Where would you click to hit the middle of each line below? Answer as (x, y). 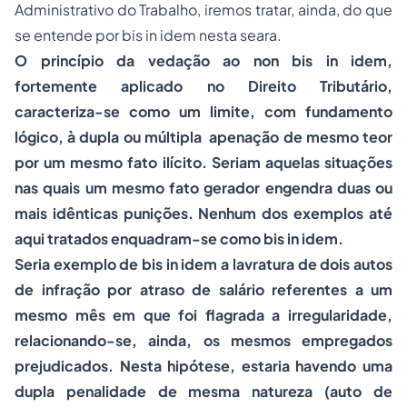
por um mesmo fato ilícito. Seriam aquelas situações (203, 162)
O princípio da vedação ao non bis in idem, (203, 60)
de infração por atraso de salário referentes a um (203, 289)
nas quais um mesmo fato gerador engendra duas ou (203, 188)
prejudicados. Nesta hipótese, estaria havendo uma (203, 366)
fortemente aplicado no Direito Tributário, (203, 86)
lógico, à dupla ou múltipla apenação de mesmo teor (203, 137)
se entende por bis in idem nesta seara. (148, 35)
